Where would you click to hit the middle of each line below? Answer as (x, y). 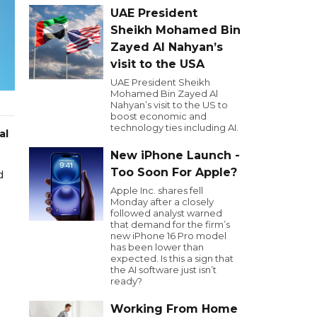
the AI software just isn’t (163, 270)
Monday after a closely (162, 202)
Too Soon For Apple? (174, 172)
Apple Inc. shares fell (157, 190)
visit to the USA (157, 64)
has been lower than (157, 247)
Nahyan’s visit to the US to (169, 105)
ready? (126, 281)
